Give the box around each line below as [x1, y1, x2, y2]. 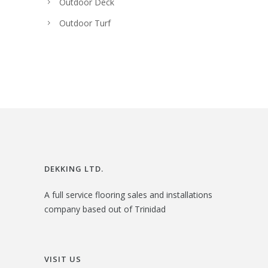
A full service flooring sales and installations [44, 188, 212, 200]
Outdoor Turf [59, 17, 111, 29]
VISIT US [44, 253, 81, 264]
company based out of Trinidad [44, 203, 166, 215]
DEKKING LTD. [44, 163, 103, 174]
